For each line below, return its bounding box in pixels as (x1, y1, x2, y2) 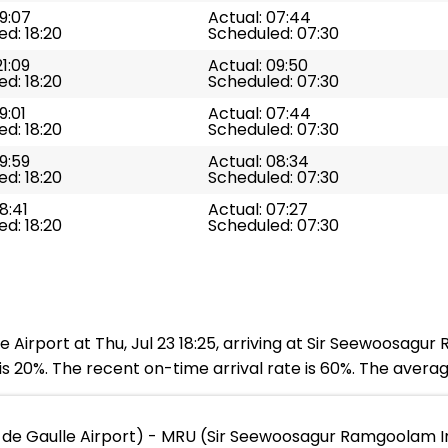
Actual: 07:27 (208, 198, 308, 221)
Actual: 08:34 (208, 150, 309, 173)
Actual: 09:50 (208, 54, 308, 77)
